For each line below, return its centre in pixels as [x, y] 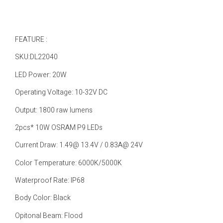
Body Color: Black [43, 198]
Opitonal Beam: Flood [49, 216]
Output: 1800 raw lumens [54, 110]
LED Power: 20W [41, 75]
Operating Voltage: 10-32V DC [61, 93]
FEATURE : [31, 39]
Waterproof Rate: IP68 [50, 181]
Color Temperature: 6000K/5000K [68, 163]
